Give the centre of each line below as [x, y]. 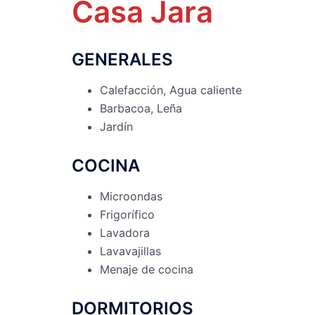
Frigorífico [127, 214]
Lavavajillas [130, 251]
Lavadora [125, 232]
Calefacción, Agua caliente [171, 90]
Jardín [116, 127]
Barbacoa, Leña [141, 109]
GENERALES [122, 60]
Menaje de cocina [147, 269]
